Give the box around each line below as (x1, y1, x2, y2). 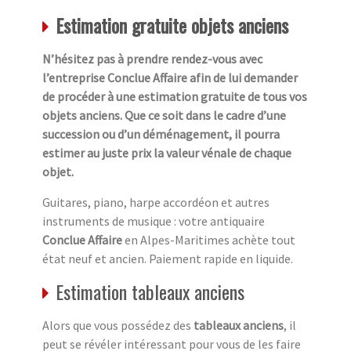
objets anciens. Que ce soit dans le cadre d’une (42, 107, 286, 123)
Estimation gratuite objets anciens (56, 10, 288, 39)
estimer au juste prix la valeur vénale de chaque (42, 144, 291, 161)
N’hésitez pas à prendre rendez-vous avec (42, 50, 262, 67)
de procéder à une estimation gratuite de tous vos (42, 88, 307, 104)
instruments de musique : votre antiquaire (42, 212, 265, 229)
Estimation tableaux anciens (56, 277, 244, 306)
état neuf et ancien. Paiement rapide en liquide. (42, 250, 293, 266)
